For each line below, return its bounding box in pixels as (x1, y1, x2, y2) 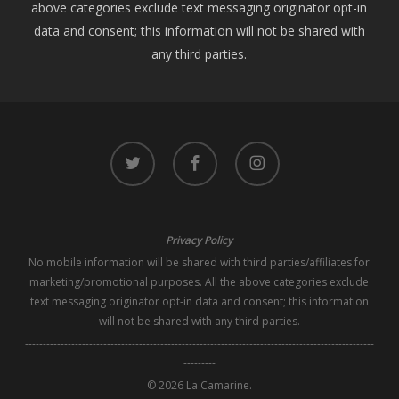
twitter (109, 142, 142, 158)
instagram (233, 142, 285, 158)
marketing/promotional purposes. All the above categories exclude (29, 274, 370, 289)
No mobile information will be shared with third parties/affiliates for (28, 255, 370, 270)
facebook (171, 142, 220, 158)
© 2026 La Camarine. (146, 378, 252, 393)
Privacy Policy (166, 232, 233, 248)
